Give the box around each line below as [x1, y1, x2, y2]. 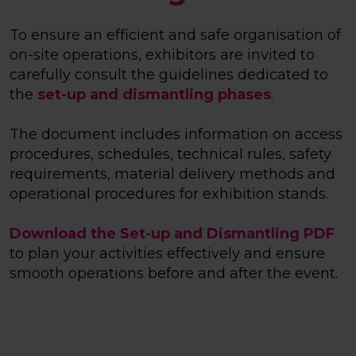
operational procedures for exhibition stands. [10, 185, 328, 203]
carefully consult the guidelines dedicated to [10, 66, 328, 84]
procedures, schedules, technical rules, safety [10, 145, 331, 164]
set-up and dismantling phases [37, 86, 271, 104]
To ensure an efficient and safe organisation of [10, 26, 341, 44]
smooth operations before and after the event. [10, 265, 338, 283]
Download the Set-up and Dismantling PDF [10, 225, 335, 243]
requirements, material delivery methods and [10, 165, 335, 184]
